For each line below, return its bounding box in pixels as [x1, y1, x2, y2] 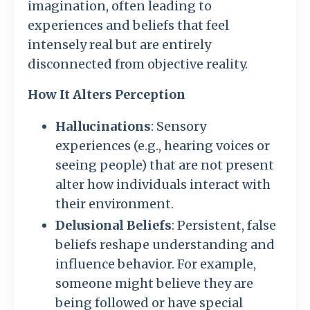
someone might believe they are [55, 275, 253, 292]
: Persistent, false [172, 217, 276, 234]
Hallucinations [55, 118, 151, 134]
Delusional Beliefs [55, 217, 172, 234]
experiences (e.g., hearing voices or [55, 137, 270, 154]
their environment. [55, 195, 174, 212]
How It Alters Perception [28, 86, 185, 102]
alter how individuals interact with [55, 176, 271, 192]
